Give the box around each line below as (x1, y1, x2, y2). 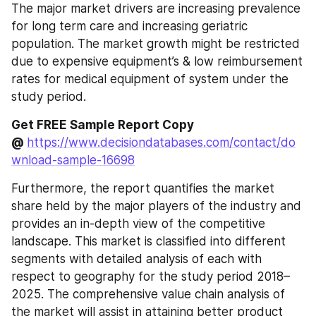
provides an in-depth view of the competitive (11, 217, 265, 231)
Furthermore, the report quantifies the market (11, 181, 274, 195)
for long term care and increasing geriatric (11, 19, 248, 33)
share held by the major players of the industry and (11, 199, 301, 213)
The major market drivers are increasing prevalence (11, 1, 300, 16)
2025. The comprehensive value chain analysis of (11, 287, 285, 301)
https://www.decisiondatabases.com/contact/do (27, 135, 296, 150)
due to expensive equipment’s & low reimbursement (11, 54, 303, 68)
